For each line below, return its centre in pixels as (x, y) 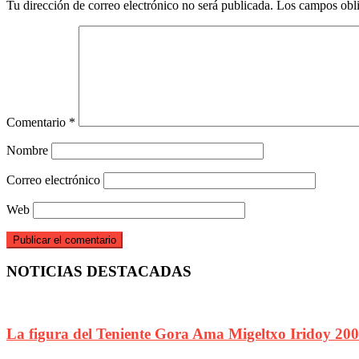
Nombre (27, 150)
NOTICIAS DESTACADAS (99, 272)
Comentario (38, 122)
